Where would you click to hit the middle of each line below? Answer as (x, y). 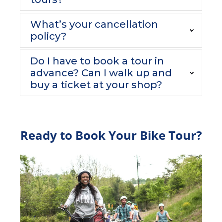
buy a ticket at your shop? (96, 85)
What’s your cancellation (94, 24)
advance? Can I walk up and (101, 73)
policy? (48, 36)
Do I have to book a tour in (97, 61)
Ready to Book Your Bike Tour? (111, 135)
